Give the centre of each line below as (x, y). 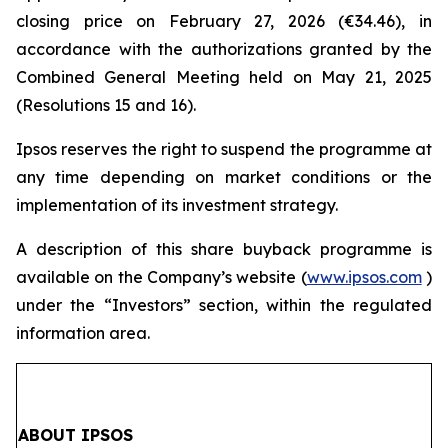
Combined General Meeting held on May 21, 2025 (224, 77)
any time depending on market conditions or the (224, 177)
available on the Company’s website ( (161, 277)
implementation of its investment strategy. (177, 205)
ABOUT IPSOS (75, 435)
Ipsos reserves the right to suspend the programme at (224, 149)
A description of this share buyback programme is (224, 249)
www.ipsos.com (364, 277)
